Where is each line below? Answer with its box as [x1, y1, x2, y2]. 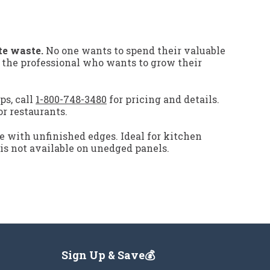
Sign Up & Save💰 [61, 248, 155, 263]
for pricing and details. [107, 93, 219, 106]
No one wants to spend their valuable [43, 44, 225, 57]
